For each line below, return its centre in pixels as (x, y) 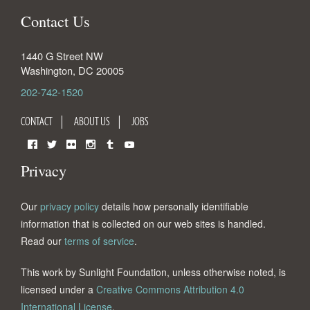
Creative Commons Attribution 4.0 (170, 289)
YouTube (144, 158)
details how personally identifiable (174, 206)
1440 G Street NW (62, 56)
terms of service (99, 241)
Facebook (49, 158)
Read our (43, 241)
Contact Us (55, 21)
